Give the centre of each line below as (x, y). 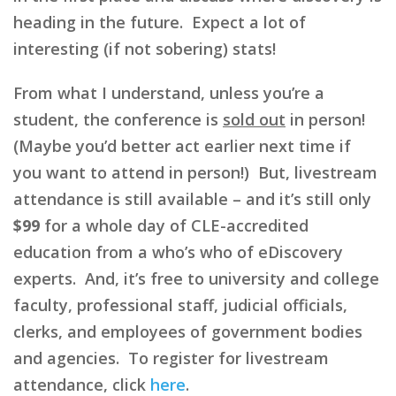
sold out (254, 119)
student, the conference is (118, 119)
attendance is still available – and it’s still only (192, 198)
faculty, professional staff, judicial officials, (180, 305)
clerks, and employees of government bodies (188, 331)
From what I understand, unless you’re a (169, 92)
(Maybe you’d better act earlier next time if (182, 145)
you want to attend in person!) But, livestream (195, 172)
